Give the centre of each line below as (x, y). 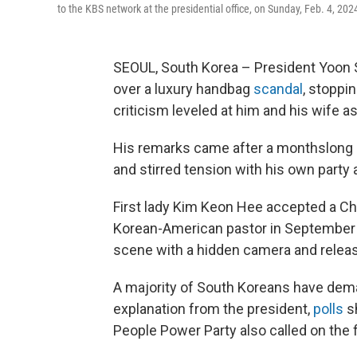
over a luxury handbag (183, 89)
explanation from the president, (213, 309)
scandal (278, 89)
